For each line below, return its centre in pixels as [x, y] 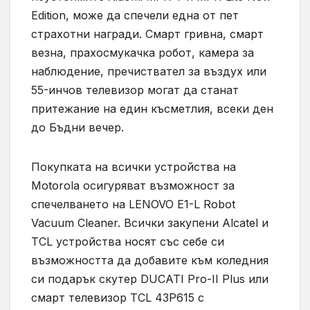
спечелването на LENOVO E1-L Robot [133, 204]
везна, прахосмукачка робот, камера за [143, 53]
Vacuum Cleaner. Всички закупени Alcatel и [150, 223]
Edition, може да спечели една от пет [135, 16]
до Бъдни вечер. [77, 128]
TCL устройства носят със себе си [128, 242]
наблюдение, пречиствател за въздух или [149, 72]
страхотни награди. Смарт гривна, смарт [147, 34]
